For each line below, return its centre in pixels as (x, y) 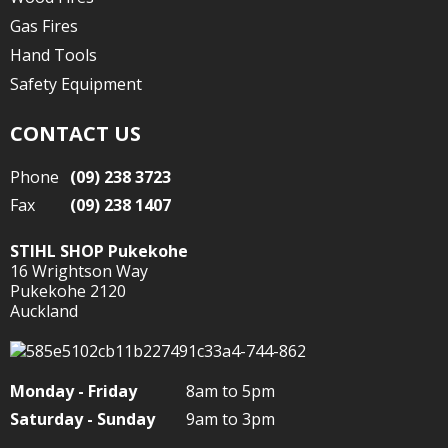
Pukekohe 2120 (68, 291)
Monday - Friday (73, 391)
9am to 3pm (230, 419)
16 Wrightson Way (79, 271)
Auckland (44, 311)
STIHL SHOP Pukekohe (99, 251)
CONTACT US (75, 133)
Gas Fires (44, 26)
